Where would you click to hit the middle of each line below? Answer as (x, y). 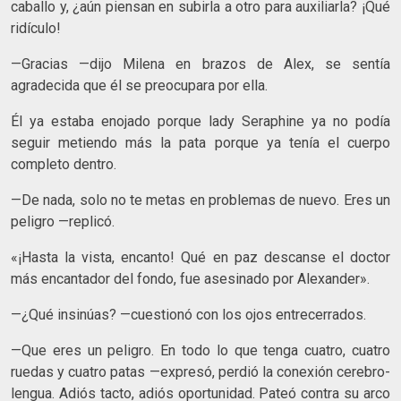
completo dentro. (64, 164)
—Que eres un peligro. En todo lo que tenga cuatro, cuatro (200, 350)
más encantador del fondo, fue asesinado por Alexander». (190, 278)
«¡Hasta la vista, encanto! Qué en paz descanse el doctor (200, 257)
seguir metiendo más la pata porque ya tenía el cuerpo (200, 142)
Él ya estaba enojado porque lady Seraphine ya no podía (200, 121)
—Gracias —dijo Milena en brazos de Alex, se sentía (200, 64)
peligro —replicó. (63, 221)
